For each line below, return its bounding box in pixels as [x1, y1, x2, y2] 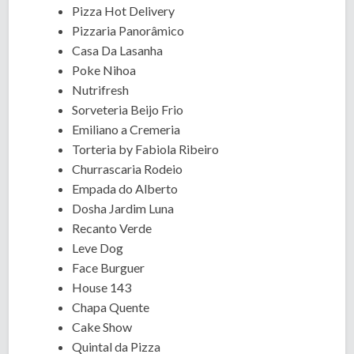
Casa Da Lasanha [72, 43, 164, 58]
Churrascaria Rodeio [72, 161, 183, 176]
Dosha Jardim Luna [72, 201, 175, 216]
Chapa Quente [72, 299, 150, 314]
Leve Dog [72, 240, 124, 255]
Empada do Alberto [72, 181, 179, 196]
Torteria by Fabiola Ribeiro [72, 141, 220, 156]
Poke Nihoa [72, 62, 137, 77]
